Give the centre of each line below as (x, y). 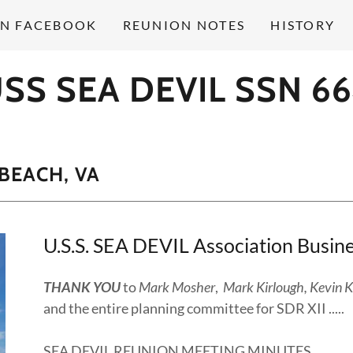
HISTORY (303, 25)
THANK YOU (82, 287)
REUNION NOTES (184, 25)
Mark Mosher (176, 287)
